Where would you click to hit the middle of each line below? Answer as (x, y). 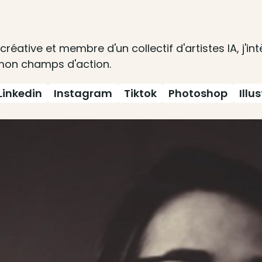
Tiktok (140, 93)
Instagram (83, 93)
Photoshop (198, 93)
